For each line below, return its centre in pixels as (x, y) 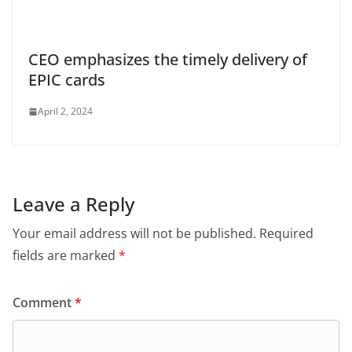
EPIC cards (67, 80)
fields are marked (66, 256)
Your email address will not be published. (134, 234)
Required (286, 234)
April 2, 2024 (65, 112)
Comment (44, 303)
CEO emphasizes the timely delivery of (168, 60)
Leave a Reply (73, 204)
